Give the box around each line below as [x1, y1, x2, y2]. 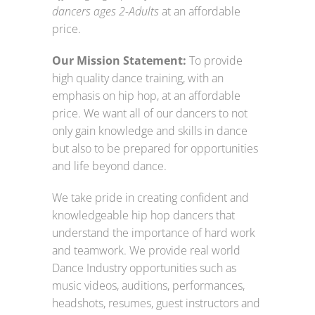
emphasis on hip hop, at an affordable [52, 88, 240, 104]
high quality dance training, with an [52, 70, 224, 86]
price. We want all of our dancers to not [52, 105, 247, 122]
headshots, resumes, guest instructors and [52, 295, 260, 311]
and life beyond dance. [52, 158, 167, 174]
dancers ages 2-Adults [52, 4, 159, 20]
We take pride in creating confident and [52, 190, 249, 206]
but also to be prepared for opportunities [52, 141, 258, 157]
